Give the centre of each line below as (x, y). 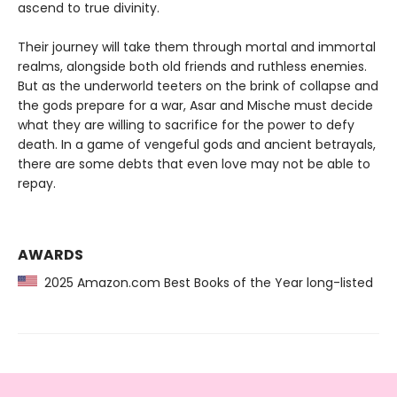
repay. (37, 184)
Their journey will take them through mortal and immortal (197, 47)
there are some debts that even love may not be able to (194, 164)
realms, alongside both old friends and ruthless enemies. (192, 67)
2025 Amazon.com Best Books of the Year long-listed (205, 283)
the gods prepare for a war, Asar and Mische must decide (195, 106)
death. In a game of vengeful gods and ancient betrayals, (197, 145)
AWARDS (51, 255)
